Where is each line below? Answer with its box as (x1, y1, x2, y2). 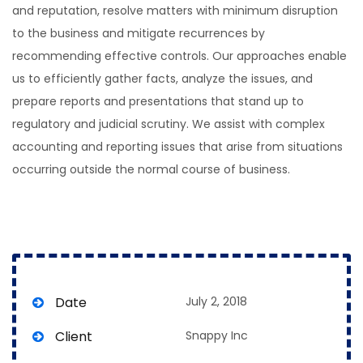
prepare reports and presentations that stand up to (12, 93, 304, 109)
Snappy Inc (186, 327, 248, 344)
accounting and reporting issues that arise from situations (12, 139, 343, 155)
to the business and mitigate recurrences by (12, 25, 265, 41)
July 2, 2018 (186, 293, 247, 310)
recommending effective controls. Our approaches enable (12, 48, 347, 64)
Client (55, 327, 92, 346)
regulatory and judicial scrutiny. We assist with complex (12, 116, 325, 132)
